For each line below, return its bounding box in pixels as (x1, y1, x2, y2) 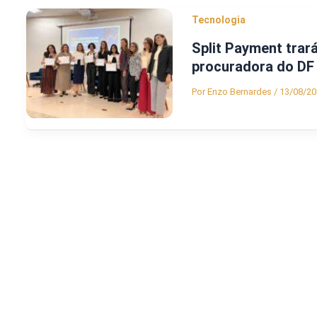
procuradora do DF (192, 58, 314, 76)
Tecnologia (192, 13, 246, 25)
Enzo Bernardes (207, 86, 274, 98)
